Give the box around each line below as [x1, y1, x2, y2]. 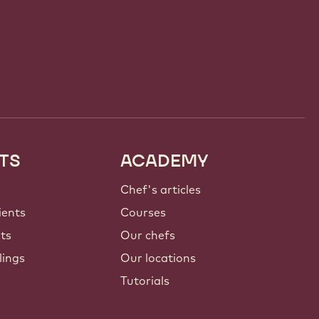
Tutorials [120, 273, 170, 288]
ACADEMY [120, 150, 209, 172]
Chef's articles [120, 182, 202, 197]
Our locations [120, 251, 197, 266]
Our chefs [120, 228, 176, 243]
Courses [120, 205, 167, 220]
